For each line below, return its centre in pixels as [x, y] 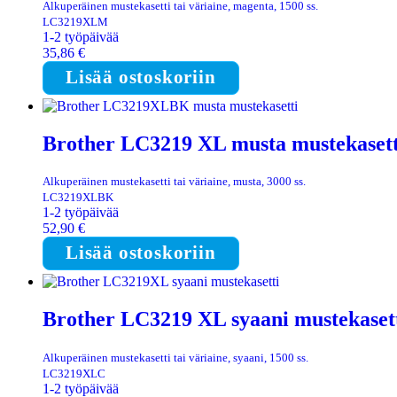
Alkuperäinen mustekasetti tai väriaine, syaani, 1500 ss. [175, 358]
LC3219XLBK [78, 198]
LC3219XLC [74, 374]
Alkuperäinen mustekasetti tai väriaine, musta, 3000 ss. [174, 182]
